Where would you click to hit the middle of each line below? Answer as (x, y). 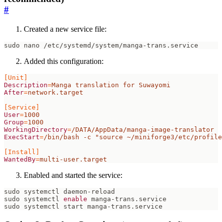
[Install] (22, 152)
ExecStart (22, 137)
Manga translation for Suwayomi (111, 85)
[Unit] (16, 77)
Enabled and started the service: (73, 175)
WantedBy (20, 159)
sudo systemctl (34, 199)
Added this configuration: (64, 61)
